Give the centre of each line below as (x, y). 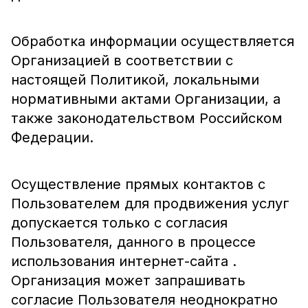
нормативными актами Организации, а (146, 99)
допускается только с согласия (119, 223)
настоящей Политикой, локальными (135, 80)
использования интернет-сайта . (124, 261)
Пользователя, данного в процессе (133, 242)
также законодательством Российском (147, 118)
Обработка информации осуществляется (153, 41)
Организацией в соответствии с (122, 60)
